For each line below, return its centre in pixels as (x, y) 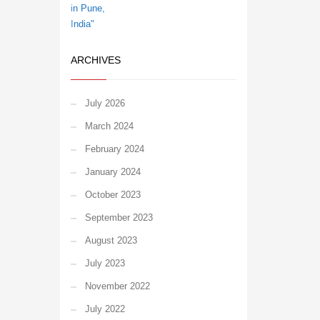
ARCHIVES (95, 60)
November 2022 (117, 286)
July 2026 (105, 103)
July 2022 (105, 309)
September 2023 (119, 217)
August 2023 (111, 240)
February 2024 (114, 149)
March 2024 (109, 126)
